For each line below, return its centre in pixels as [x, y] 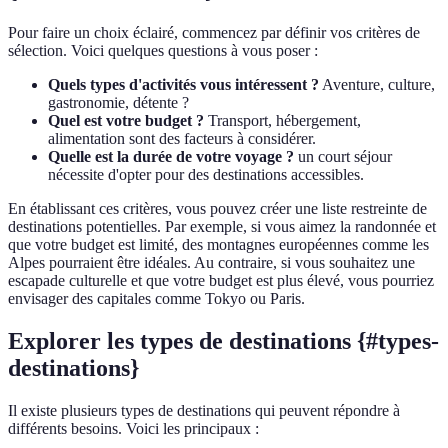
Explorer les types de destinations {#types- [223, 341]
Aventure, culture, [377, 85]
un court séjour [343, 157]
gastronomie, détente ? [118, 103]
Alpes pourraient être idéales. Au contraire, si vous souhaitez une [211, 263]
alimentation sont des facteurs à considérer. [182, 139]
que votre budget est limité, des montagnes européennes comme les [218, 245]
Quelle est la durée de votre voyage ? [171, 157]
